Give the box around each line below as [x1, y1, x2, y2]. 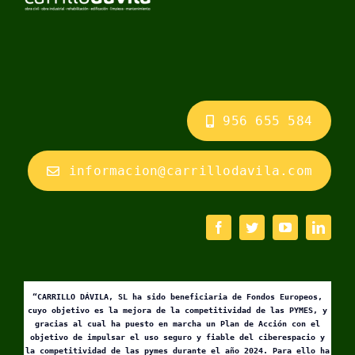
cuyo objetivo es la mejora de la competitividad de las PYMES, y [28, 306, 327, 315]
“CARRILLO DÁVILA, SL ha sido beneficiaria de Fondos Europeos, [32, 292, 323, 301]
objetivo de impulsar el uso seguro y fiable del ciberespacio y [30, 333, 325, 342]
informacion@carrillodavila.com [68, 163, 313, 178]
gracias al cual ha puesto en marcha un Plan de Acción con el [35, 319, 320, 328]
